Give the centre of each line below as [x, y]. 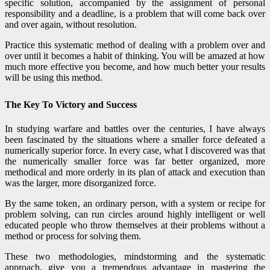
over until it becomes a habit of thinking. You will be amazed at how [135, 56]
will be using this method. [54, 78]
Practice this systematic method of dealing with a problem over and [135, 45]
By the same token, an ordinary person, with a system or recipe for [135, 203]
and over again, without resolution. [71, 25]
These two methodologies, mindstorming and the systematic [135, 256]
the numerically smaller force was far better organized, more [135, 161]
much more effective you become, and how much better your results [135, 67]
